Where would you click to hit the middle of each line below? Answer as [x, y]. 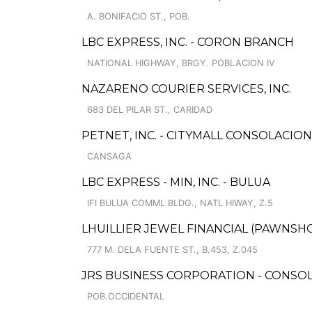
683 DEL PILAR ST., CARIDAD [150, 110]
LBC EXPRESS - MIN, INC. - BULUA [176, 182]
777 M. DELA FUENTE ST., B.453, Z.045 [172, 250]
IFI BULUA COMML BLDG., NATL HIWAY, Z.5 [180, 203]
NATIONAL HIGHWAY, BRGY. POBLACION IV [181, 63]
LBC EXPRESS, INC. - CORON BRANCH [188, 42]
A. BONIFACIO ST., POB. [139, 16]
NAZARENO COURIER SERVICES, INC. [186, 89]
